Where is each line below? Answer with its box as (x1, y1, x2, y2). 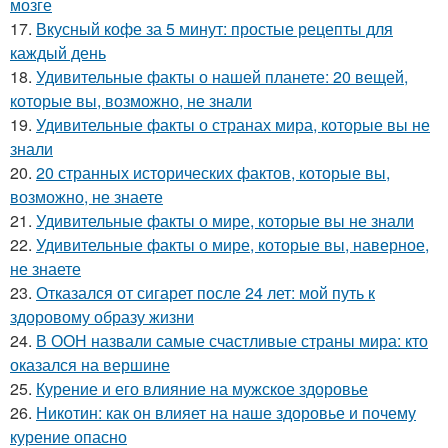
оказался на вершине (10, 353, 170, 376)
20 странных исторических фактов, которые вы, (36, 161, 390, 184)
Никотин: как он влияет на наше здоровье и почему (36, 401, 416, 424)
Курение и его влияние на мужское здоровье (36, 377, 368, 400)
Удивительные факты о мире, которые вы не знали (36, 209, 414, 232)
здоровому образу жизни (10, 305, 194, 328)
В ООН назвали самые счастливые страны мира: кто (36, 329, 428, 352)
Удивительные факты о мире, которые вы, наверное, (36, 233, 429, 256)
